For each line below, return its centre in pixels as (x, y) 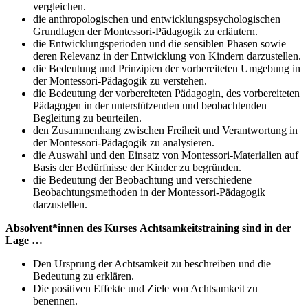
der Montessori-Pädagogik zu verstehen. (120, 81)
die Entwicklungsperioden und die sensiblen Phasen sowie (159, 44)
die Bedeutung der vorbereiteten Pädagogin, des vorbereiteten (166, 93)
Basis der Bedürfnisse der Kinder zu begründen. (137, 168)
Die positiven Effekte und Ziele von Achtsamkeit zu (145, 289)
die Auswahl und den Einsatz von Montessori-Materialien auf (166, 155)
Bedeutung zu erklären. (84, 276)
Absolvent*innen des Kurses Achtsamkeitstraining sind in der (148, 228)
